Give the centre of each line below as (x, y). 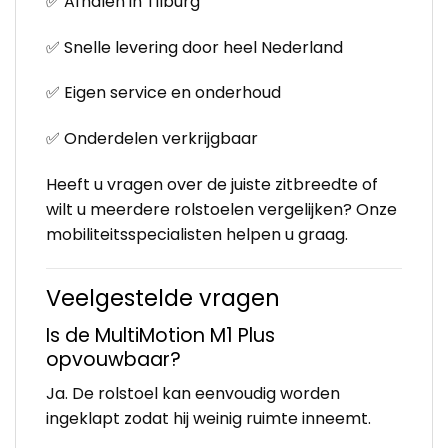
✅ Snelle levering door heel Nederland (194, 47)
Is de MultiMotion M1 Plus (160, 335)
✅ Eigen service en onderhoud (163, 93)
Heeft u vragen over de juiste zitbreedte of (212, 184)
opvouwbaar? (113, 359)
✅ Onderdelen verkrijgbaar (152, 139)
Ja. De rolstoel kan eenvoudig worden (193, 394)
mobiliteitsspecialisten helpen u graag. (197, 234)
